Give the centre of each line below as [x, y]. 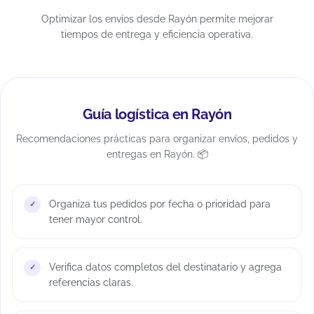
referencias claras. [91, 282]
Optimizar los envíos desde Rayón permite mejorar [157, 19]
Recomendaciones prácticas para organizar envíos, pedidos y [157, 138]
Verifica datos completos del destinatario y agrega [165, 267]
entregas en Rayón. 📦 [157, 154]
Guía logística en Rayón [157, 114]
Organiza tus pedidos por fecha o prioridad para [160, 204]
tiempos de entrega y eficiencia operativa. [157, 34]
